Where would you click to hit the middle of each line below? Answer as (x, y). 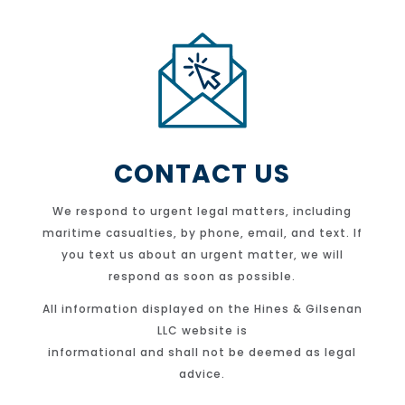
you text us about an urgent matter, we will (202, 254)
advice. (202, 373)
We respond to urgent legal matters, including (202, 211)
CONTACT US (202, 174)
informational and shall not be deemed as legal (202, 352)
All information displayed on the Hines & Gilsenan (202, 308)
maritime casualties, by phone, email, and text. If (202, 232)
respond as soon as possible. (202, 276)
